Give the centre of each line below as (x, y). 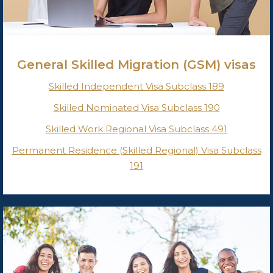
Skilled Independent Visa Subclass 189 (136, 87)
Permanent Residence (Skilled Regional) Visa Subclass (136, 151)
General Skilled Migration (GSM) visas (136, 65)
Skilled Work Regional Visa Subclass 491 (136, 129)
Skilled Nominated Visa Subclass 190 (136, 108)
